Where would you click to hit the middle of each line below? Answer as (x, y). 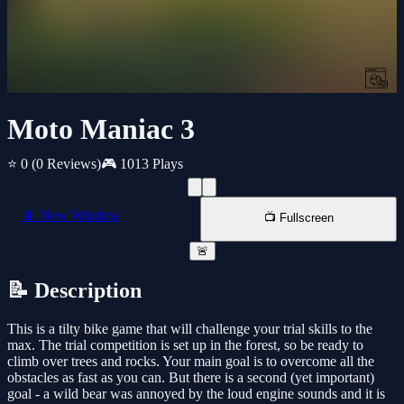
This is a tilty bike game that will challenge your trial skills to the (190, 329)
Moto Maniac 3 (101, 129)
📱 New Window (71, 216)
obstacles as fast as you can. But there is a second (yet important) (191, 378)
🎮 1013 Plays (142, 164)
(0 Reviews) (66, 164)
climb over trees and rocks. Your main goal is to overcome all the (191, 362)
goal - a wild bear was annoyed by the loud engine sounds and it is (196, 394)
